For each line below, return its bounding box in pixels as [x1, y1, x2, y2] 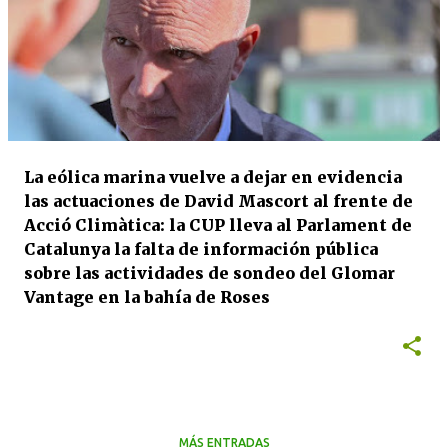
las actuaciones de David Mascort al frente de [24, 191, 413, 211]
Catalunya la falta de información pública [24, 239, 378, 259]
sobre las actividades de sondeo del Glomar [24, 263, 395, 283]
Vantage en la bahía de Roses [24, 287, 270, 307]
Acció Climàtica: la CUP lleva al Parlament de [24, 215, 412, 235]
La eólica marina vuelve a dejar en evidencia [24, 167, 402, 187]
